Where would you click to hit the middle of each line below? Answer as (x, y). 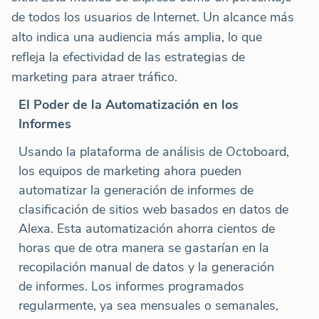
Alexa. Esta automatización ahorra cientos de (147, 229)
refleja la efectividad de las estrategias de (128, 57)
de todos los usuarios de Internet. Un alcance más (153, 17)
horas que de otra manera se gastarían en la (144, 248)
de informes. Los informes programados (131, 287)
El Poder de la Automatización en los (129, 105)
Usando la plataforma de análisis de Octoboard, (154, 152)
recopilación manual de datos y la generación (146, 267)
